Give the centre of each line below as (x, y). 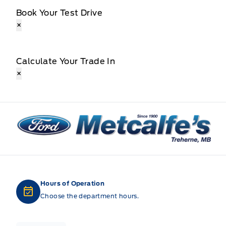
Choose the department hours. (90, 196)
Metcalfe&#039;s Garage (70, 120)
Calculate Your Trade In (66, 61)
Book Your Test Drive (59, 13)
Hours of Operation (73, 183)
